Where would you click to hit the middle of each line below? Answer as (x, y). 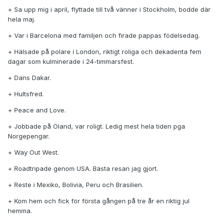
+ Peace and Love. (37, 110)
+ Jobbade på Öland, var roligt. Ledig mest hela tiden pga (96, 126)
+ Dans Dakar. (29, 78)
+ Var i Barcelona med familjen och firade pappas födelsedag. (104, 36)
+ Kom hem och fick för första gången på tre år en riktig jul (99, 201)
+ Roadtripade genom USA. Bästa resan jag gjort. (83, 169)
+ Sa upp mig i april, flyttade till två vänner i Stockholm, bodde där (109, 10)
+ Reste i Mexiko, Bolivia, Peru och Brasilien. (76, 185)
